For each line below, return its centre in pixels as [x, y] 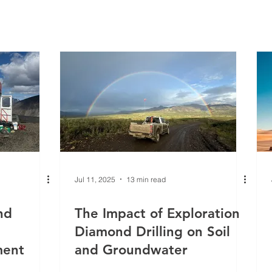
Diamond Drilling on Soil [152, 232]
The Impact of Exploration [157, 213]
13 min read [146, 179]
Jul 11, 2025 [95, 179]
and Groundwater [131, 250]
